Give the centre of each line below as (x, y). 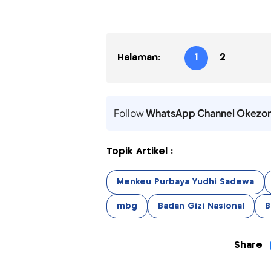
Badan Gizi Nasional (201, 207)
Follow (129, 113)
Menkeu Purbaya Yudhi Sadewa (185, 182)
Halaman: (139, 58)
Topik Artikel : (139, 152)
